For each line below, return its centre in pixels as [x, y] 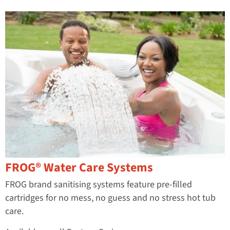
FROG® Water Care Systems [79, 168]
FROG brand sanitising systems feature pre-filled [99, 185]
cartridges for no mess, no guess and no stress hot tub [110, 198]
